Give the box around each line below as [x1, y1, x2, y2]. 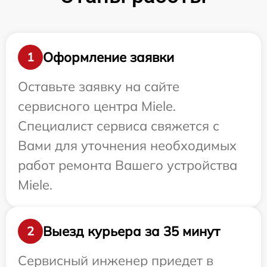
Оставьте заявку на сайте [18, 78, 179, 95]
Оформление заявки [43, 48, 174, 66]
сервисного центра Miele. [18, 98, 176, 114]
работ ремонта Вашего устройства [18, 157, 237, 173]
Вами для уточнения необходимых [18, 137, 237, 154]
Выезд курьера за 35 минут [43, 222, 220, 240]
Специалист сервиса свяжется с [18, 117, 219, 134]
